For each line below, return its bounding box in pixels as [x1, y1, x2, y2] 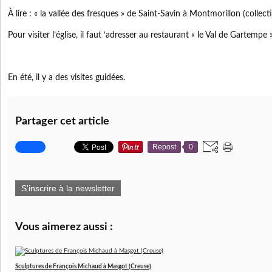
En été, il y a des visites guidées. [8, 73, 125, 82]
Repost [152, 142, 176, 151]
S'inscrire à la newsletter [21, 183, 115, 193]
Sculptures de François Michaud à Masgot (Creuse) [15, 263, 151, 270]
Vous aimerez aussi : [15, 221, 113, 233]
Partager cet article [15, 115, 109, 127]
